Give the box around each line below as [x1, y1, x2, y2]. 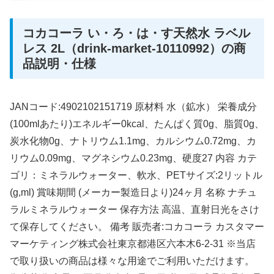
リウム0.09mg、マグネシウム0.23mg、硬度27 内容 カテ [10, 153, 257, 164]
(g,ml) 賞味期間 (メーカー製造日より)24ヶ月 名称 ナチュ [10, 187, 257, 198]
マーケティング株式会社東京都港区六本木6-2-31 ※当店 [10, 239, 256, 250]
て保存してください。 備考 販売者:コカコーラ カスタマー [10, 221, 264, 232]
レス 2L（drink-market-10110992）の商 [23, 42, 246, 56]
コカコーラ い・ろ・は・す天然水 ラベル [23, 26, 250, 40]
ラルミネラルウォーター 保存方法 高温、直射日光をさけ [10, 204, 259, 215]
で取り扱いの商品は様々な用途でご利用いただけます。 [10, 256, 254, 267]
